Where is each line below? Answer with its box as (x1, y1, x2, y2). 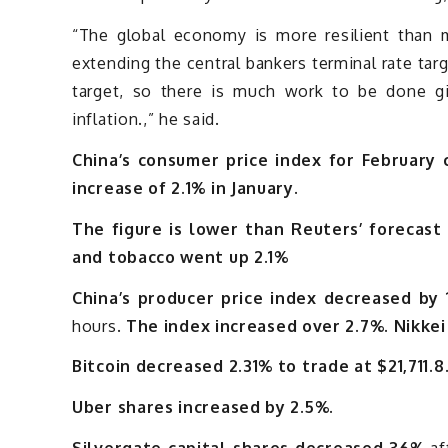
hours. (72, 315, 126, 336)
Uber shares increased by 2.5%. (72, 397, 334, 418)
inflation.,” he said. (72, 109, 220, 130)
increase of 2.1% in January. (72, 177, 299, 198)
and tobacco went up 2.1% (72, 246, 289, 267)
